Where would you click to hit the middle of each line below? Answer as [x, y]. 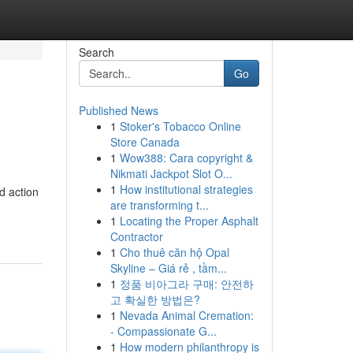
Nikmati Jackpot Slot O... [171, 173]
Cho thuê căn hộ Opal [174, 252]
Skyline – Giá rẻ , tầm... [168, 268]
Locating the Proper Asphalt [189, 221]
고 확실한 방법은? [155, 299]
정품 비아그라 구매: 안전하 [186, 284]
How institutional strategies [186, 189]
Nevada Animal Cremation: [186, 315]
